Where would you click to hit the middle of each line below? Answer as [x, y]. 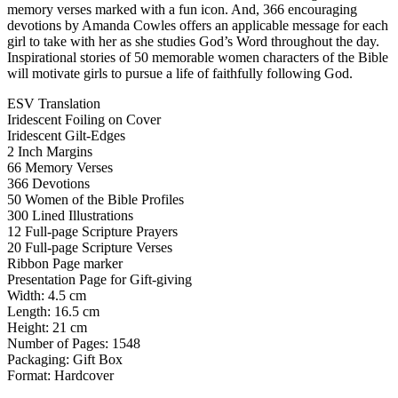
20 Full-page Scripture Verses [90, 247]
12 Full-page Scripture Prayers [92, 231]
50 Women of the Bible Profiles [96, 199]
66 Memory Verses [60, 167]
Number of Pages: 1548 [74, 343]
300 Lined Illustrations [70, 215]
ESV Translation [54, 103]
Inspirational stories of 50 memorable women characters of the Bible [198, 57]
